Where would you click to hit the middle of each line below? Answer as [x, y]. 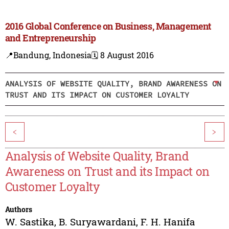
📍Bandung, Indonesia [48, 55]
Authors [18, 210]
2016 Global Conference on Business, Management [108, 26]
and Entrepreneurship [50, 38]
